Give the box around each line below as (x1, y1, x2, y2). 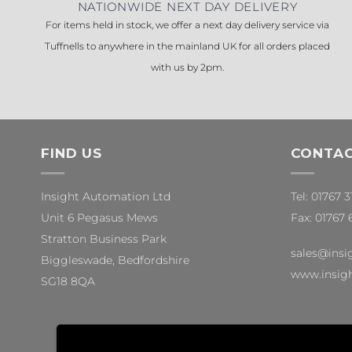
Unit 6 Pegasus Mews (41, 210, 158, 225)
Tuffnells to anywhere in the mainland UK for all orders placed (45, 40, 331, 53)
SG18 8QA (41, 273, 95, 288)
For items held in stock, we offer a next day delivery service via (46, 19, 330, 31)
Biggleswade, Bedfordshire (41, 252, 189, 267)
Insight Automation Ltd (41, 189, 170, 203)
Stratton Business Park (41, 231, 167, 246)
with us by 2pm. (151, 61, 225, 74)
